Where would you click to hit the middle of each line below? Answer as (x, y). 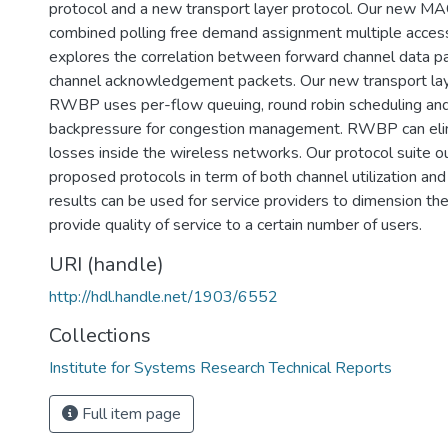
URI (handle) (106, 264)
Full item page (129, 414)
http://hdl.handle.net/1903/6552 (163, 297)
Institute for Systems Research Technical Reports (220, 368)
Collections (100, 335)
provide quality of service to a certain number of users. (235, 225)
